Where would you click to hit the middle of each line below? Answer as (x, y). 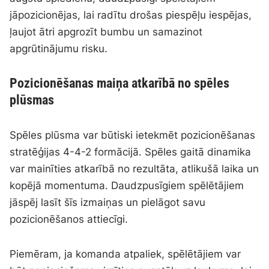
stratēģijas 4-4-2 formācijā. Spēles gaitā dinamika (131, 152)
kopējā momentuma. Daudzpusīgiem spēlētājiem (127, 185)
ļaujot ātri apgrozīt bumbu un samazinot (106, 32)
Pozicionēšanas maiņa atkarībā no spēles (120, 83)
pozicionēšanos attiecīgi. (69, 219)
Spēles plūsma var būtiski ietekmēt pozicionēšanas (133, 135)
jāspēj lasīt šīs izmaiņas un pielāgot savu (108, 202)
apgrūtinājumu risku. (59, 48)
